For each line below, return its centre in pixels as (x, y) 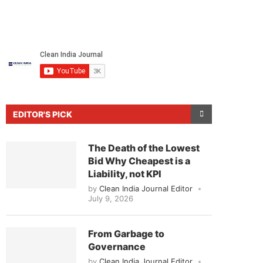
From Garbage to (126, 233)
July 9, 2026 (111, 198)
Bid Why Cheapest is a (139, 161)
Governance (117, 246)
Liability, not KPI (125, 173)
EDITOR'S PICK (43, 114)
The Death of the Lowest (144, 148)
